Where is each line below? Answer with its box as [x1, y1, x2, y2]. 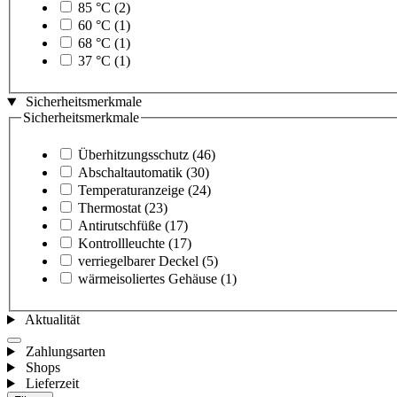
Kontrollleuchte [78, 236, 165, 252]
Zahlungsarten [25, 344, 105, 360]
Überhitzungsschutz [78, 147, 189, 163]
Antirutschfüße [78, 218, 161, 234]
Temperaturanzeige [78, 183, 184, 198]
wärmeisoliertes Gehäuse [78, 271, 217, 287]
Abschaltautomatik [78, 165, 183, 181]
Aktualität [24, 312, 80, 328]
